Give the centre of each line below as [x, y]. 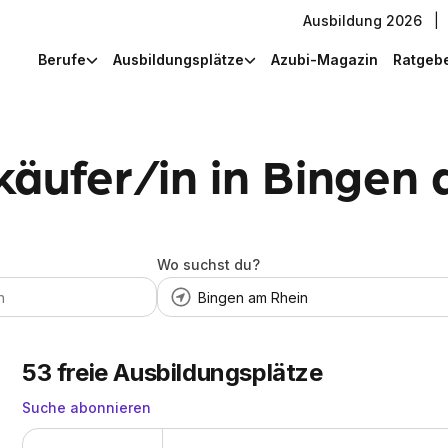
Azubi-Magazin [324, 59]
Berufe [62, 59]
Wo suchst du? [208, 264]
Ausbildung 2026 [362, 20]
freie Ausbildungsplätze [189, 372]
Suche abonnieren [86, 407]
